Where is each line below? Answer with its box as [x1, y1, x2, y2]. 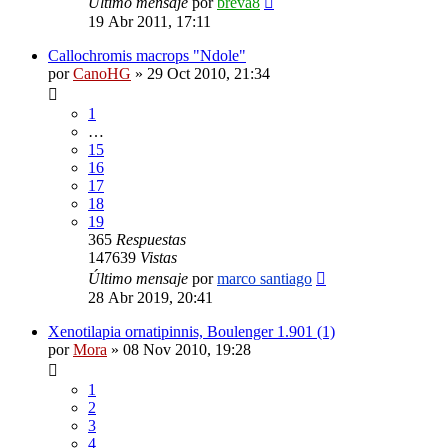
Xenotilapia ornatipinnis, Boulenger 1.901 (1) [48, 322, 335, 340]
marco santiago [217, 269, 312, 287]
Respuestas [116, 230, 186, 248]
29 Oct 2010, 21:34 [147, 64, 270, 82]
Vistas [140, 248, 177, 266]
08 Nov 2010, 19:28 [123, 340, 251, 358]
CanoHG [73, 64, 131, 82]
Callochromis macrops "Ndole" [48, 46, 246, 64]
